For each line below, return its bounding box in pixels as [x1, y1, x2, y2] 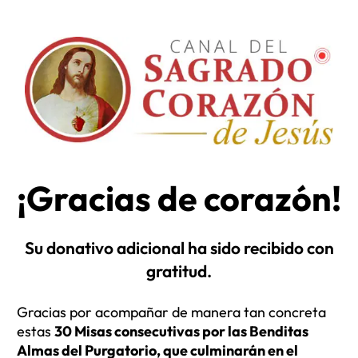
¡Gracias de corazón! [17, 177, 341, 220]
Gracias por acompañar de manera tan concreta [17, 303, 326, 321]
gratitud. [146, 261, 212, 281]
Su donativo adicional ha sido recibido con [24, 237, 334, 258]
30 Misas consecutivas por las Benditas [54, 322, 308, 340]
